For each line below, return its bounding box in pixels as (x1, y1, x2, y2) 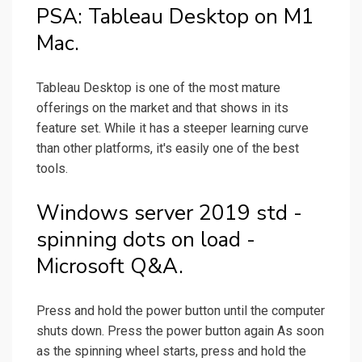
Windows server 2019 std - (36, 199, 302, 228)
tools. (36, 161, 68, 177)
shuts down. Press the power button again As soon (36, 323, 324, 339)
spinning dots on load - (36, 225, 255, 255)
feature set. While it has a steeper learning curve (36, 120, 309, 137)
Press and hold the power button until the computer (36, 303, 325, 319)
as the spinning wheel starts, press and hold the (36, 343, 306, 360)
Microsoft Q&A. (36, 252, 183, 281)
